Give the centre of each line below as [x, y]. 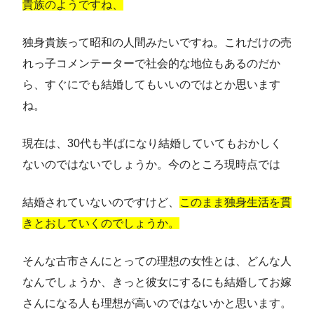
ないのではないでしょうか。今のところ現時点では [151, 165]
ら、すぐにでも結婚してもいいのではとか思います [151, 85]
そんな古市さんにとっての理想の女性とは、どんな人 [157, 261]
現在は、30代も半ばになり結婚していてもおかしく [152, 144]
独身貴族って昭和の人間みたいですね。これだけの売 [157, 43]
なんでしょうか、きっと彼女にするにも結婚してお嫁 [157, 282]
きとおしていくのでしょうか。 [101, 224]
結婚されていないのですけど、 [101, 203]
